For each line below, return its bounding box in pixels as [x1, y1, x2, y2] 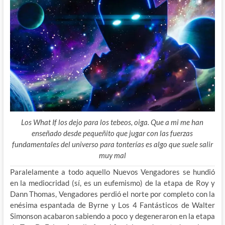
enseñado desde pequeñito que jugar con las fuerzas [32, 128, 193, 138]
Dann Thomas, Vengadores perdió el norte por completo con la [10, 189, 215, 198]
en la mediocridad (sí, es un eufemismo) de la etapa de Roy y [10, 178, 215, 187]
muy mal [98, 150, 126, 160]
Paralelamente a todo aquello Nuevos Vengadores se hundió [10, 167, 215, 176]
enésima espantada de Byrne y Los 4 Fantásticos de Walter [10, 200, 215, 209]
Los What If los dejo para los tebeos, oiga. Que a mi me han [21, 117, 204, 127]
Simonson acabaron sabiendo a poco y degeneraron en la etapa [10, 211, 215, 220]
